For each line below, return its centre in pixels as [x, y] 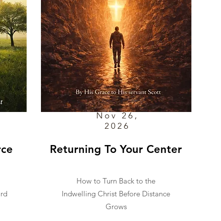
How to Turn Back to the [116, 181]
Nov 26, [117, 115]
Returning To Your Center [116, 149]
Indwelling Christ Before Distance [116, 194]
